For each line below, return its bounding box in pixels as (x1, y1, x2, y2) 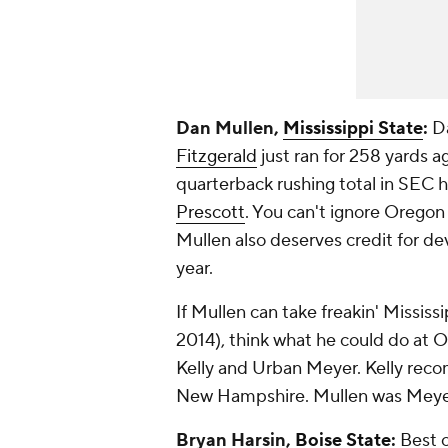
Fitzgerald (176, 145, 257, 169)
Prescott (176, 201, 245, 225)
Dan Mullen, (176, 117, 283, 141)
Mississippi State (283, 117, 423, 141)
